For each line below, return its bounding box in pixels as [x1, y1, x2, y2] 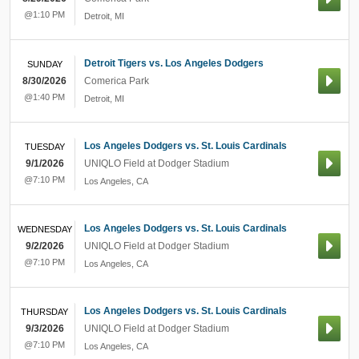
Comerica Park [84, 75, 149, 87]
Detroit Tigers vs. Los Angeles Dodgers [84, 58, 264, 69]
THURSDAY [21, 307, 68, 317]
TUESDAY [24, 142, 65, 151]
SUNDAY [26, 59, 63, 69]
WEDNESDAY [17, 224, 72, 234]
